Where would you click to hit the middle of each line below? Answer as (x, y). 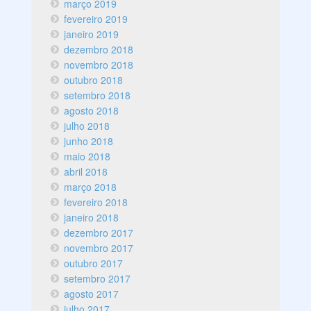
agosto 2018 (92, 111)
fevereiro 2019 (96, 19)
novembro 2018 (99, 65)
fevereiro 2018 (96, 202)
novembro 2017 (99, 248)
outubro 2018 (94, 80)
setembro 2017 (98, 279)
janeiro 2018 (92, 218)
